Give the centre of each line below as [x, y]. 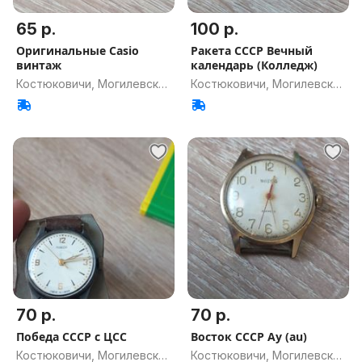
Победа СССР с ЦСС [72, 337]
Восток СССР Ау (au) [249, 337]
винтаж [39, 65]
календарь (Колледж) [254, 65]
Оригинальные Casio [78, 51]
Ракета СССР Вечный [252, 51]
